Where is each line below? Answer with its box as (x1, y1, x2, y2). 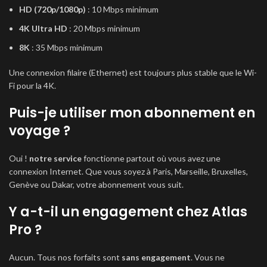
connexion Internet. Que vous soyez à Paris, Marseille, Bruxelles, (9, 166, 248, 176)
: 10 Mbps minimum (86, 4, 159, 14)
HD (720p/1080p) (19, 4, 86, 14)
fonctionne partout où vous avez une (82, 153, 221, 163)
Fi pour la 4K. (9, 80, 56, 91)
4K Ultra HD (19, 23, 67, 33)
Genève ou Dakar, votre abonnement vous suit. (9, 179, 184, 190)
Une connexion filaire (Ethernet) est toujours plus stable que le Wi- (9, 67, 257, 77)
